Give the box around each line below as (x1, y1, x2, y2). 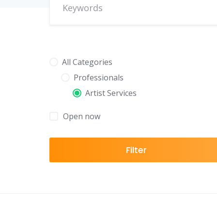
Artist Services (85, 88, 137, 98)
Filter (125, 144, 147, 156)
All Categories (62, 57, 113, 67)
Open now (63, 111, 100, 122)
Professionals (74, 72, 124, 83)
